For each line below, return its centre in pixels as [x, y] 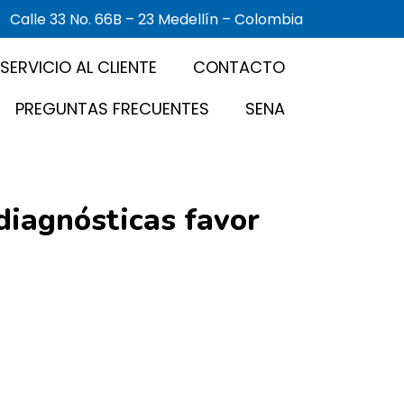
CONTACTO [239, 68]
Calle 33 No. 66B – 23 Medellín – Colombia [156, 19]
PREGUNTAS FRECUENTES [112, 109]
